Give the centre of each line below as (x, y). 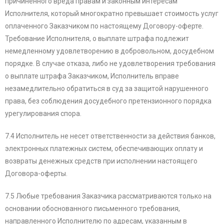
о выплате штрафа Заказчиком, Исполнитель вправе (92, 76)
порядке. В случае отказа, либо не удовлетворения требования (110, 64)
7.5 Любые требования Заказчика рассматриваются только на (108, 196)
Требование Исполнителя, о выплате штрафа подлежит (97, 39)
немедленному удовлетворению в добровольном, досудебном (109, 51)
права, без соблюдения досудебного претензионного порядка (108, 101)
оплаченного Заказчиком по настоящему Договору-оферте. (104, 26)
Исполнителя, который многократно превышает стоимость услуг (112, 14)
